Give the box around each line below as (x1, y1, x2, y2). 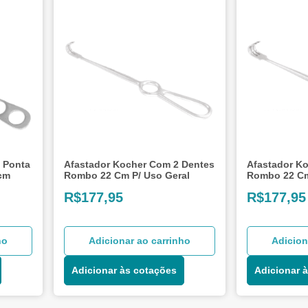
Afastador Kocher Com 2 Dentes (64, 158, 215, 170)
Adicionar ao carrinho (89, 234, 191, 246)
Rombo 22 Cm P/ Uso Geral (64, 169, 190, 181)
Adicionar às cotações (71, 264, 177, 276)
